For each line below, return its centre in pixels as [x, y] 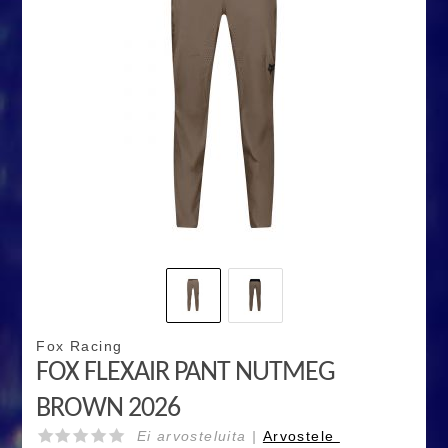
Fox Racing [79, 346]
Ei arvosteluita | [199, 436]
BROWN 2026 [108, 409]
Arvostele [301, 436]
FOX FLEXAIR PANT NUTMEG [186, 373]
